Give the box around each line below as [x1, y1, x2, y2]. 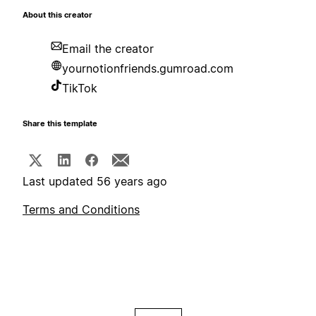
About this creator [23, 11, 92, 20]
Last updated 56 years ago [23, 174, 167, 189]
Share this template [23, 119, 97, 129]
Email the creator [62, 42, 154, 56]
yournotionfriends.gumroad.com [62, 61, 233, 76]
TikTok [62, 81, 97, 96]
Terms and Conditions [23, 202, 140, 217]
